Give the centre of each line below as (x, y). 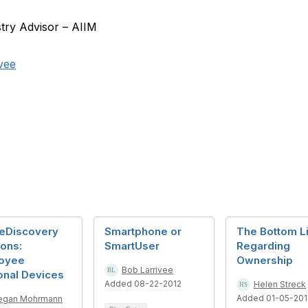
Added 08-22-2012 (143, 284)
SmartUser (132, 246)
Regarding (263, 246)
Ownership (265, 260)
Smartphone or (143, 231)
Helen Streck (280, 284)
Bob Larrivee (147, 270)
